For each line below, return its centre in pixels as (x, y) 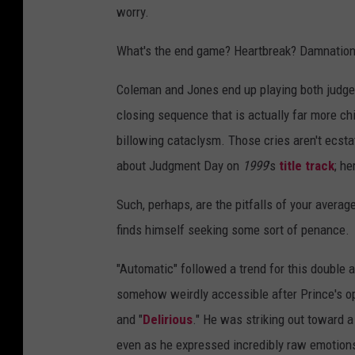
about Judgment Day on (179, 166)
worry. (133, 12)
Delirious (168, 320)
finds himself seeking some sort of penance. (233, 230)
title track (307, 166)
